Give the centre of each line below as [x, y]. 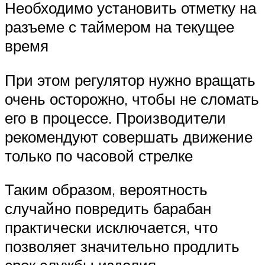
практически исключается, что [111, 227]
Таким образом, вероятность [106, 190]
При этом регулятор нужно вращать [130, 80]
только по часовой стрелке [99, 155]
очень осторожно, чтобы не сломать [132, 98]
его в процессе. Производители [115, 117]
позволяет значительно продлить [122, 246]
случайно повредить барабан [108, 209]
